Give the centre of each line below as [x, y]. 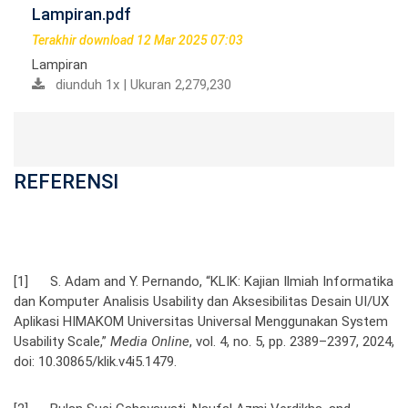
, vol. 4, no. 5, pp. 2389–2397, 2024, [292, 341]
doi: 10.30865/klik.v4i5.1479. [95, 361]
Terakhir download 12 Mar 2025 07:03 [138, 40]
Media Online [150, 341]
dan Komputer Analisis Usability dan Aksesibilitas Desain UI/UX [201, 301]
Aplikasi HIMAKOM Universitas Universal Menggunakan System [201, 321]
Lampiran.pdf [82, 14]
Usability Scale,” [62, 341]
